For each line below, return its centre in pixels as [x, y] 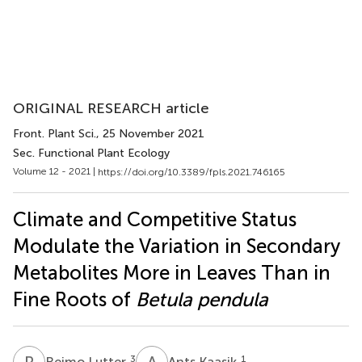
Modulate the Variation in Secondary [177, 246]
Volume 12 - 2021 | [55, 171]
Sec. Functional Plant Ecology [91, 153]
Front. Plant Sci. [55, 134]
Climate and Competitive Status [155, 219]
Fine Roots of [74, 299]
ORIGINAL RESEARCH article [111, 108]
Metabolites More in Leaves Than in [172, 272]
